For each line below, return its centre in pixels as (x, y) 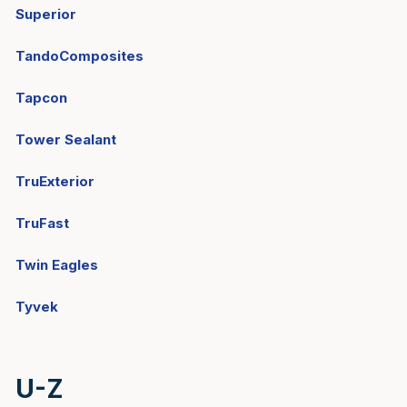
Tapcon (41, 98)
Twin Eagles (57, 265)
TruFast (42, 223)
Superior (46, 14)
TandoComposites (79, 56)
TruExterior (55, 181)
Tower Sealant (66, 139)
